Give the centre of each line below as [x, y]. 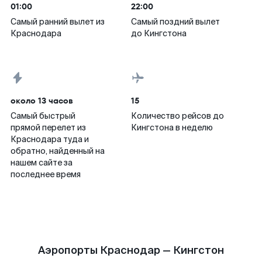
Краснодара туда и [50, 139]
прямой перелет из [48, 127]
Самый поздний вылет [175, 22]
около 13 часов [42, 101]
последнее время [46, 174]
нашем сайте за [42, 163]
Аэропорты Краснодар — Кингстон [131, 250]
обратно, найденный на [58, 151]
